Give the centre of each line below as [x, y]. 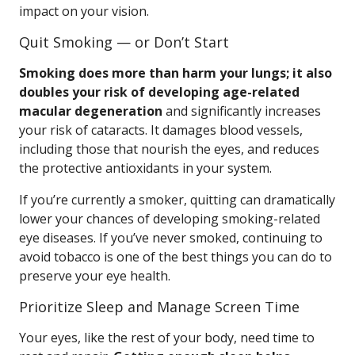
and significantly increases [242, 111]
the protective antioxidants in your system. [145, 168]
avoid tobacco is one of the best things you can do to [176, 257]
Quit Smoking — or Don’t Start [124, 42]
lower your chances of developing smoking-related [170, 219]
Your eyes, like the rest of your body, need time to [167, 338]
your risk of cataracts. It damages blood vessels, [161, 130]
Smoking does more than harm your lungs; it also [176, 73]
